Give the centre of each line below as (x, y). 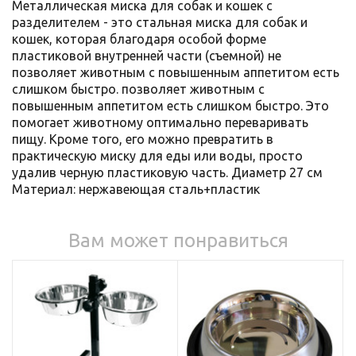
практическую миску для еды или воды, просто (157, 155)
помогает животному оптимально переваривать (160, 122)
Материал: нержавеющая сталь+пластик (136, 189)
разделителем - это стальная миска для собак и (160, 22)
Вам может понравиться (178, 240)
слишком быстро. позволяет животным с (138, 89)
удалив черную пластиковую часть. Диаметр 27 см (167, 172)
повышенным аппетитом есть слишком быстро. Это (170, 105)
